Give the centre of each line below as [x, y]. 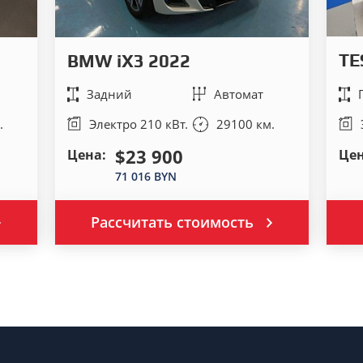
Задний [109, 94]
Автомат [239, 94]
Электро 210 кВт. [138, 124]
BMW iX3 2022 [128, 60]
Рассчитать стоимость [172, 222]
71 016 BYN [145, 176]
